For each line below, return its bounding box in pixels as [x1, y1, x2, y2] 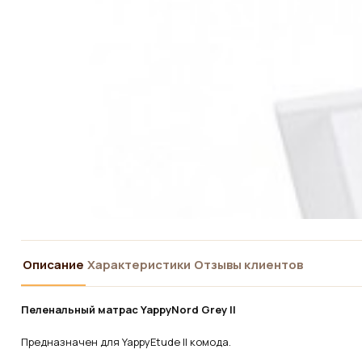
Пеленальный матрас [21, 302, 141, 317]
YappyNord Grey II [141, 302, 236, 317]
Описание [23, 256, 84, 273]
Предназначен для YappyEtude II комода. [21, 335, 231, 349]
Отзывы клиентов [194, 256, 303, 273]
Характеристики [87, 256, 191, 273]
